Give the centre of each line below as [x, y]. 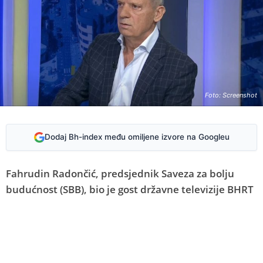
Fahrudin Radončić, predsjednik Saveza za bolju [120, 173]
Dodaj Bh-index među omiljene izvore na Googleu [137, 137]
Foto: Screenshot [231, 95]
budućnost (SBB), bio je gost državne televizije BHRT [130, 189]
